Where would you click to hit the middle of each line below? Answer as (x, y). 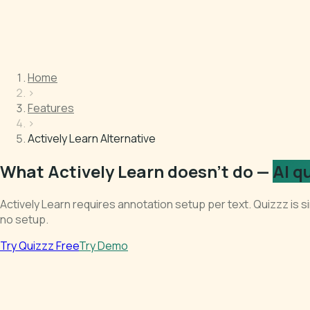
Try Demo (103, 245)
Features (51, 108)
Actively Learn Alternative (92, 138)
